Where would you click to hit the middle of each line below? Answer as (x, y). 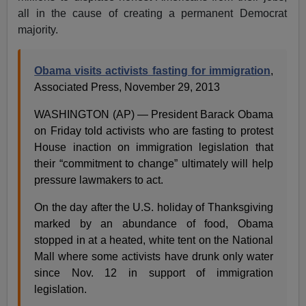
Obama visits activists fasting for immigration (152, 71)
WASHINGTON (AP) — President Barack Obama (154, 115)
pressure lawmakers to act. (99, 180)
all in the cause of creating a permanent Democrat (152, 14)
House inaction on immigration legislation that (154, 148)
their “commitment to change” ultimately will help (154, 164)
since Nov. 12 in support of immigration (154, 273)
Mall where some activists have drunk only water (154, 257)
